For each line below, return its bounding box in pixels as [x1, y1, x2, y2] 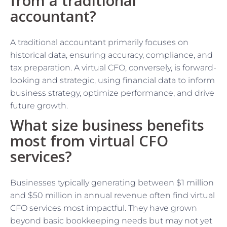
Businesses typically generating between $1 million [10, 177, 214, 187]
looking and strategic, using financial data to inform [10, 75, 215, 85]
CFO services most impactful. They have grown [10, 203, 197, 213]
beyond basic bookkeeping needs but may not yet [10, 215, 212, 225]
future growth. [10, 100, 68, 110]
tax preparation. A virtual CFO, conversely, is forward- [10, 62, 216, 72]
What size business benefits [10, 115, 204, 135]
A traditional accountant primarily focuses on [10, 37, 188, 47]
